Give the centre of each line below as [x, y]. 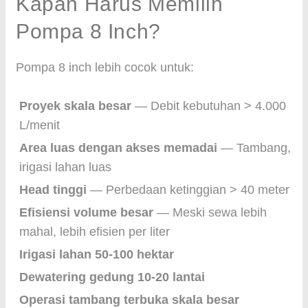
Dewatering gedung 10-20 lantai [112, 277]
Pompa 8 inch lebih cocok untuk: [105, 67]
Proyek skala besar [75, 106]
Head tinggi [53, 190]
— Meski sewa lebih [210, 212]
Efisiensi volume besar [86, 212]
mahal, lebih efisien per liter [95, 232]
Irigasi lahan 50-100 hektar [97, 254]
